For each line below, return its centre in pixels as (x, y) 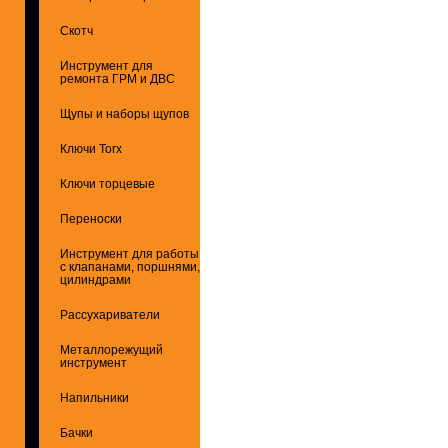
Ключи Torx (91, 148)
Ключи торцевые (107, 183)
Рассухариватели (110, 314)
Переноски (91, 218)
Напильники (94, 397)
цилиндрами (95, 279)
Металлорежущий (111, 349)
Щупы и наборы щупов (124, 113)
